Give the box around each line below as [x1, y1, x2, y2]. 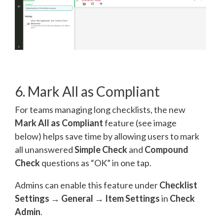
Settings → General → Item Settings [15, 192, 160, 204]
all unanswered [15, 144, 74, 155]
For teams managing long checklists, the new [15, 104, 185, 115]
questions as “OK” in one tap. [40, 157, 151, 168]
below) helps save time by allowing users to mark [15, 130, 199, 142]
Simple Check [74, 144, 127, 155]
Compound [145, 144, 188, 155]
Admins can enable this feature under [15, 179, 159, 190]
